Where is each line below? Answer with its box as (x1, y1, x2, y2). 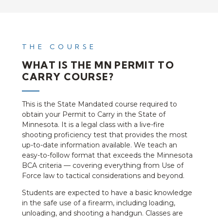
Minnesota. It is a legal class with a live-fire (21, 120, 164, 129)
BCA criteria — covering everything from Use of (21, 161, 183, 170)
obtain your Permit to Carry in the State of (21, 109, 165, 119)
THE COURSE (21, 42, 97, 52)
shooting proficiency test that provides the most (21, 130, 187, 139)
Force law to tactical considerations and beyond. (21, 171, 184, 180)
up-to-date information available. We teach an (21, 140, 177, 149)
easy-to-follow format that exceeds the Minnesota (21, 150, 193, 160)
